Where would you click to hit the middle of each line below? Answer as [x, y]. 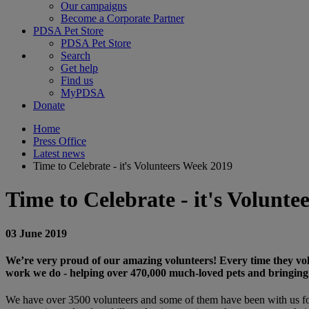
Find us [77, 80]
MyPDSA [83, 93]
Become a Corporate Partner [122, 18]
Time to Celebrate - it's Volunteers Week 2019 [133, 166]
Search [76, 56]
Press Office [60, 141]
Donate [49, 105]
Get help [79, 68]
